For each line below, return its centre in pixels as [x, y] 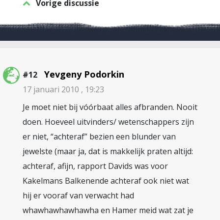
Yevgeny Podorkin [84, 74]
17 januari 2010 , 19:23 [63, 89]
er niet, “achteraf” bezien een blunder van [99, 137]
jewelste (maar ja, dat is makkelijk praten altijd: [108, 151]
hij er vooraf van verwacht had [78, 195]
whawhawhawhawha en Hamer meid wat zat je [108, 210]
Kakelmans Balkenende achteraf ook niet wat [106, 181]
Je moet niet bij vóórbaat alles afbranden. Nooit [110, 107]
